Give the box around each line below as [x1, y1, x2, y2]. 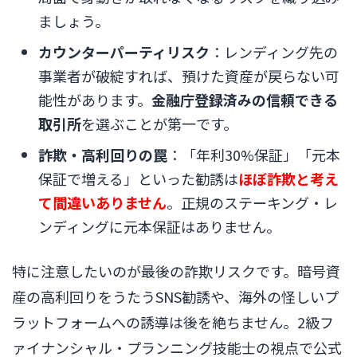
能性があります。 [38, 89, 151, 111]
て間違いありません [38, 192, 167, 214]
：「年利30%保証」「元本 [167, 144, 340, 166]
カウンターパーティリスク [38, 41, 210, 63]
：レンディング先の [210, 41, 338, 63]
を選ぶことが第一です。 [81, 113, 237, 135]
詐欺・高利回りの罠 [38, 144, 167, 166]
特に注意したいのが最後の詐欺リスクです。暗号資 [12, 260, 340, 281]
